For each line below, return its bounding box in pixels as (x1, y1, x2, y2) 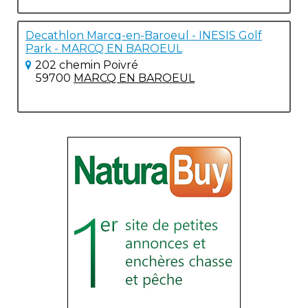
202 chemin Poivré (35, 58, 138, 71)
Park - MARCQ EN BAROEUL (25, 42, 182, 55)
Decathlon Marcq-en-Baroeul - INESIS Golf (25, 29, 262, 42)
